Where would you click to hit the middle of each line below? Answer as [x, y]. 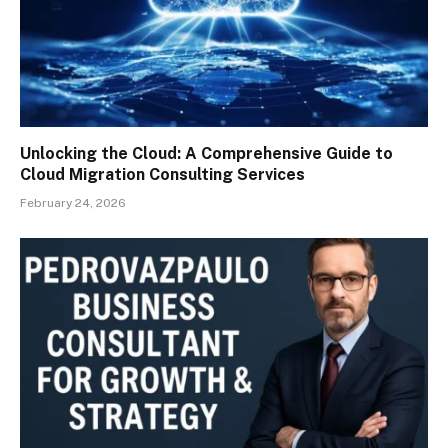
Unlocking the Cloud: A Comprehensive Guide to [206, 153]
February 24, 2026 [73, 202]
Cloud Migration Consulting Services [162, 174]
